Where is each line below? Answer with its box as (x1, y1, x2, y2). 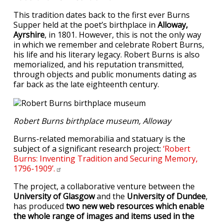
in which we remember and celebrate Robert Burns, (13, 39, 204, 50)
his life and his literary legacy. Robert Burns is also (13, 49, 200, 60)
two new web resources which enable (66, 200, 204, 212)
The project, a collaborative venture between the (13, 180, 195, 192)
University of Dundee (125, 190, 206, 202)
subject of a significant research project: (13, 143, 163, 154)
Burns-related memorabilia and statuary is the (13, 133, 185, 144)
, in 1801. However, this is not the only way (45, 29, 201, 40)
